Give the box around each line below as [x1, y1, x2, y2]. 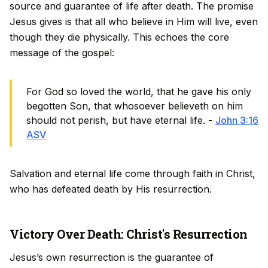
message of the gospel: [10, 47, 114, 59]
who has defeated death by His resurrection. [10, 183, 212, 195]
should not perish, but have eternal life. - [26, 114, 215, 126]
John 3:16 [215, 114, 258, 126]
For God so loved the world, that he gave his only [26, 86, 251, 98]
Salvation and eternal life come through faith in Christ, [10, 167, 255, 179]
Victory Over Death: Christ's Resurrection [10, 226, 248, 242]
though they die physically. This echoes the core [10, 31, 229, 43]
